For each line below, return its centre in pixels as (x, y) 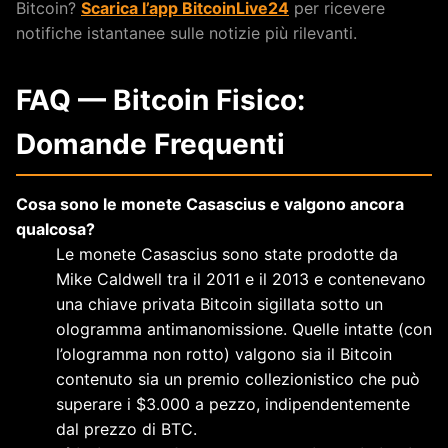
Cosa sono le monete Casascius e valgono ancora (210, 203)
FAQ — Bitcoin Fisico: (160, 99)
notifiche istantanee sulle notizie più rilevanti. (186, 32)
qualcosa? (55, 228)
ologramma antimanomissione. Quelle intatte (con (244, 328)
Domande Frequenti (150, 143)
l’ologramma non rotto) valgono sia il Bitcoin (224, 353)
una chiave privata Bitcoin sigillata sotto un (219, 303)
